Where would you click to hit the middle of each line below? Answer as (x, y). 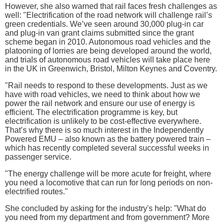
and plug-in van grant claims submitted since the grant (99, 33)
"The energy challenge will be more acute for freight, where (108, 173)
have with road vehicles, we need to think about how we (103, 94)
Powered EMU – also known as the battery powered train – (108, 139)
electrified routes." (36, 191)
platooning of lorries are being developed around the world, (108, 51)
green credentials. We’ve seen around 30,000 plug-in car (104, 24)
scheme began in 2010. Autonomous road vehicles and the (108, 42)
